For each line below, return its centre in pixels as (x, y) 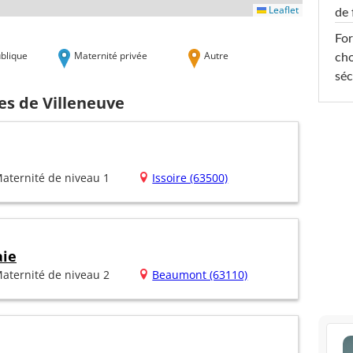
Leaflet (282, 9)
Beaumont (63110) (200, 275)
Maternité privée (111, 55)
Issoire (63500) (190, 178)
